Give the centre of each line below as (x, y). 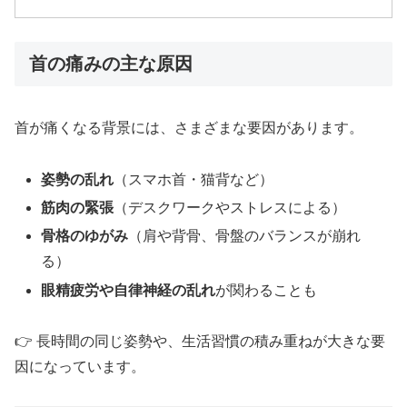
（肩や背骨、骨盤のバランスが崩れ (245, 236)
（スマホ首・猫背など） (194, 180)
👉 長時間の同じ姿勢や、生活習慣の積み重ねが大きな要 (200, 342)
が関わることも (267, 290)
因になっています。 (80, 367)
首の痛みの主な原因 (111, 63)
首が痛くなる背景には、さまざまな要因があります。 (189, 128)
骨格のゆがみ (85, 236)
